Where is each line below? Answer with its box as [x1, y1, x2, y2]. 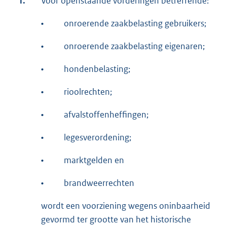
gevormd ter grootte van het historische [41, 213, 191, 225]
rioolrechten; [64, 86, 112, 97]
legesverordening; [64, 131, 131, 143]
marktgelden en [64, 154, 124, 166]
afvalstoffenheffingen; [64, 108, 148, 120]
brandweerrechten [64, 177, 134, 188]
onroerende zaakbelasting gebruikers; [64, 17, 206, 29]
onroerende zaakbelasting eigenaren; [64, 40, 205, 52]
